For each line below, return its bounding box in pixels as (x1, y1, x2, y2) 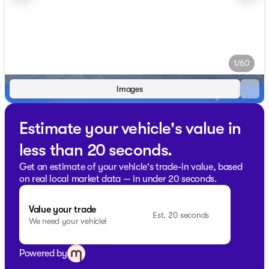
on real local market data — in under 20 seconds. (19, 174, 217, 184)
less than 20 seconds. (19, 141, 172, 160)
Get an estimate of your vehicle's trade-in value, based (19, 162, 243, 172)
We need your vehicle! (29, 216, 107, 226)
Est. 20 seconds (153, 210, 209, 220)
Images (116, 84, 143, 94)
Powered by (19, 248, 67, 259)
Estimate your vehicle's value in (19, 119, 241, 138)
